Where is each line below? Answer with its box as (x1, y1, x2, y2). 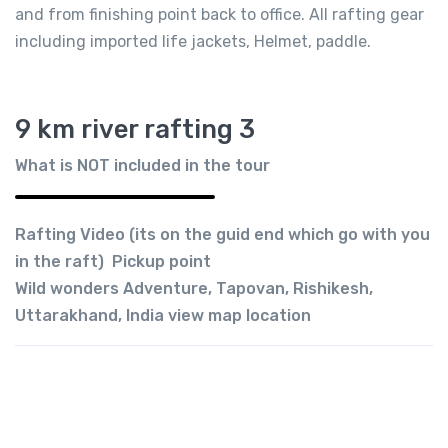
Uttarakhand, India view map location (15, 305, 311, 325)
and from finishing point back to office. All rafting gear (15, 4, 424, 24)
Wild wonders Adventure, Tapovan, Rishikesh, (15, 278, 373, 298)
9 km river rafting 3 (15, 113, 255, 144)
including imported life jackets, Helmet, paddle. (15, 31, 371, 51)
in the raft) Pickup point (15, 251, 211, 271)
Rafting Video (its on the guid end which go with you (15, 224, 430, 244)
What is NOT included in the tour (15, 155, 270, 175)
